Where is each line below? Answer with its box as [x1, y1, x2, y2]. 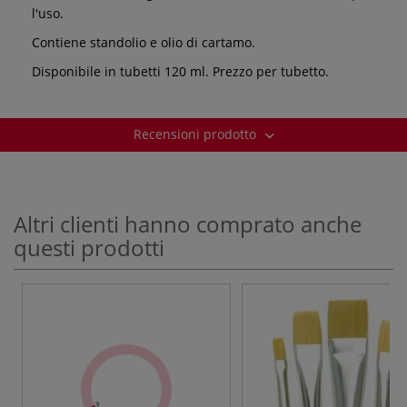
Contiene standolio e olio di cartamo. [32, 33, 255, 51]
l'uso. [32, 4, 64, 22]
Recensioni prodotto [133, 124, 260, 143]
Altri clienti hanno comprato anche [14, 208, 362, 239]
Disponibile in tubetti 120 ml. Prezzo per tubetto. [32, 62, 329, 80]
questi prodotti [14, 232, 164, 263]
